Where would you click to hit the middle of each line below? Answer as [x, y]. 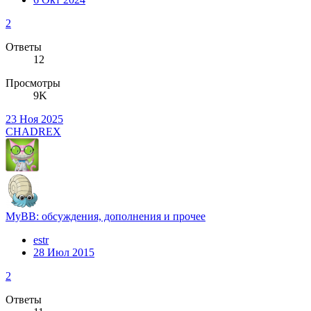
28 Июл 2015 [64, 252]
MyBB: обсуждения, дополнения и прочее [106, 216]
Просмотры [33, 83]
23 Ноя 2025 [34, 119]
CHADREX [33, 131]
